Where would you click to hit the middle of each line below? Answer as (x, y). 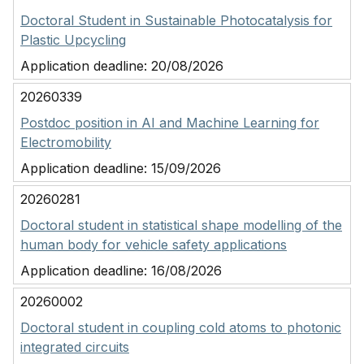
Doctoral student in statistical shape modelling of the (181, 225)
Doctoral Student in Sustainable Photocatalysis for (176, 20)
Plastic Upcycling (73, 40)
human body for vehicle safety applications (154, 245)
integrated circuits (75, 347)
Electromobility (66, 142)
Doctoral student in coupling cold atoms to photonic (181, 327)
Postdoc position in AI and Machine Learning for (170, 123)
